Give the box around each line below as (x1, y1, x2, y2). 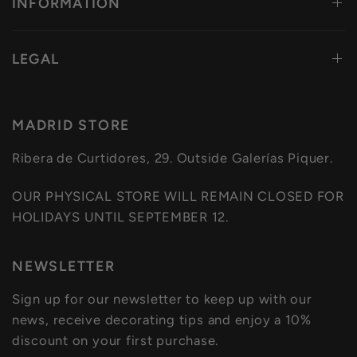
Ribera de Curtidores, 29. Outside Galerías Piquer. (12, 149, 333, 166)
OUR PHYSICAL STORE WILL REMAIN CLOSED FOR (12, 187, 344, 204)
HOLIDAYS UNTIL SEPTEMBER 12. (12, 208, 229, 225)
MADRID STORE (12, 116, 131, 133)
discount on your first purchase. (12, 331, 219, 348)
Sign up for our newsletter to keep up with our (12, 290, 312, 307)
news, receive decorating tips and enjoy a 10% (12, 311, 312, 328)
